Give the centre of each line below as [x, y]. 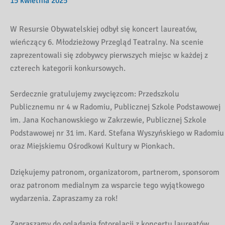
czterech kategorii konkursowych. [68, 68]
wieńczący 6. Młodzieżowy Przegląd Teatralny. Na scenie [107, 42]
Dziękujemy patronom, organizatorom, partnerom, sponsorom [115, 172]
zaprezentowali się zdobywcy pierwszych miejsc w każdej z [109, 55]
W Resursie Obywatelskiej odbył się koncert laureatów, [103, 29]
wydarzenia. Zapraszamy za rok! [64, 198]
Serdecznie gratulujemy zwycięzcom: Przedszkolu [95, 94]
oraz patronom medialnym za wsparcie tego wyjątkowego [107, 185]
